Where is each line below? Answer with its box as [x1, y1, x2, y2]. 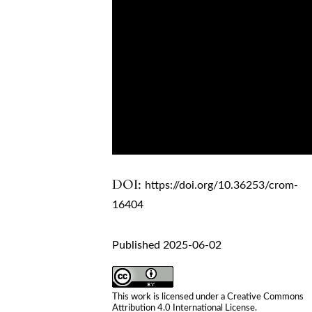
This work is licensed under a [112, 292, 228, 302]
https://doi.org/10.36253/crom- [145, 179, 299, 191]
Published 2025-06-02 [112, 239, 222, 251]
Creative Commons [227, 292, 304, 302]
